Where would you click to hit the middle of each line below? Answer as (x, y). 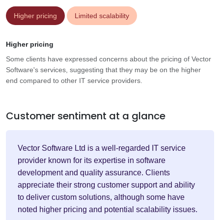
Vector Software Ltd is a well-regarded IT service (102, 148)
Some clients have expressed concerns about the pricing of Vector (109, 59)
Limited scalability (102, 16)
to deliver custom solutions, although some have (101, 197)
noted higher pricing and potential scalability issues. (108, 210)
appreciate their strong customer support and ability (106, 185)
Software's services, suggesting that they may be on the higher (103, 70)
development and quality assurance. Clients (94, 173)
